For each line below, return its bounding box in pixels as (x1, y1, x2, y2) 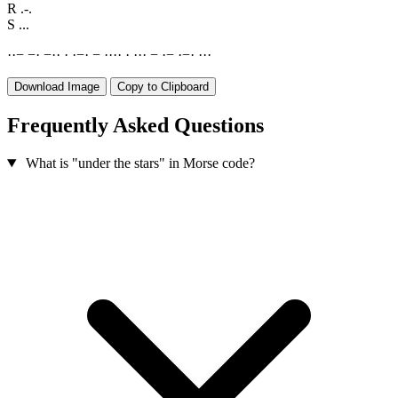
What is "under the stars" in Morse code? (25, 155, 255, 171)
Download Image (14, 80, 99, 94)
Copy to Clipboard (117, 80, 209, 94)
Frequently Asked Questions (7, 114, 264, 138)
